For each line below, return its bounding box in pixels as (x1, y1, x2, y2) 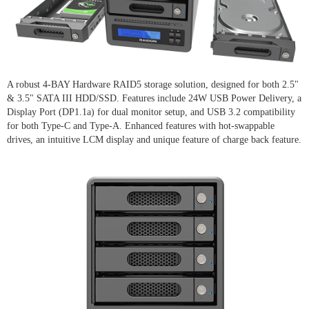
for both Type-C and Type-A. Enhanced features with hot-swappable (7, 120, 275, 131)
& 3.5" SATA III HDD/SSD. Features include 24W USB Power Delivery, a (7, 92, 301, 103)
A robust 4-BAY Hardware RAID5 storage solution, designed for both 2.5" (7, 79, 299, 90)
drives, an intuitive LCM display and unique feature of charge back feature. (7, 134, 301, 145)
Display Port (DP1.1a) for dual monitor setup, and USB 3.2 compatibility (7, 106, 295, 117)
